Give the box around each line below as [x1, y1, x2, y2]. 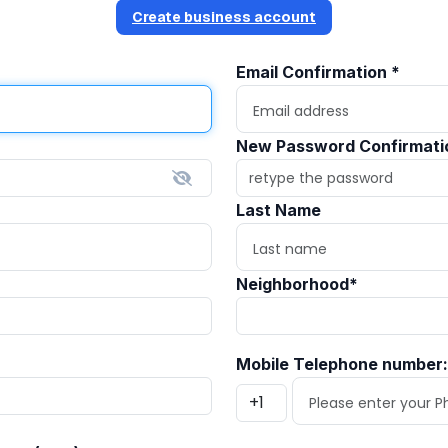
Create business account [132, 8, 316, 27]
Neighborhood [236, 274, 349, 295]
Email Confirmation [236, 62, 391, 83]
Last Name [236, 200, 321, 221]
